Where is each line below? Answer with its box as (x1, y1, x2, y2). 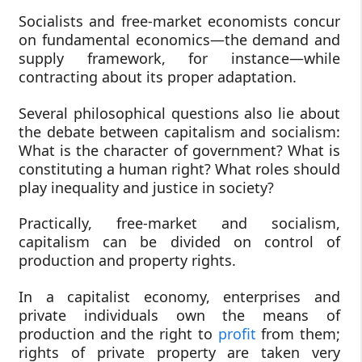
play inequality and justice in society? (19, 177, 274, 197)
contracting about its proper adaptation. (19, 67, 297, 87)
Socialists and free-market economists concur (19, 11, 340, 32)
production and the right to (19, 324, 218, 344)
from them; (255, 324, 341, 344)
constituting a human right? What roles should (19, 158, 340, 179)
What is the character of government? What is (19, 140, 340, 160)
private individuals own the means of (19, 305, 340, 326)
